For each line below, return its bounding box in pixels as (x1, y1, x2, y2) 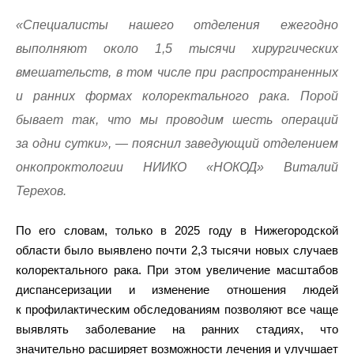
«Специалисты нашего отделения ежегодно (16, 18, 338, 32)
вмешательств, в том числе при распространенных (16, 66, 338, 79)
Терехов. (16, 184, 66, 198)
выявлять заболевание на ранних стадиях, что (16, 322, 338, 336)
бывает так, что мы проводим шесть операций (16, 113, 338, 126)
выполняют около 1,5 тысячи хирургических (16, 42, 338, 55)
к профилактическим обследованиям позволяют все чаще (16, 303, 338, 316)
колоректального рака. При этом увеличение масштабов (16, 263, 338, 277)
